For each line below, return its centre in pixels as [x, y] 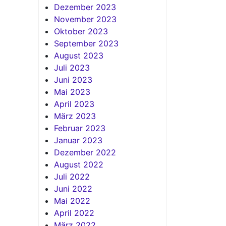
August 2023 [79, 56]
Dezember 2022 [85, 153]
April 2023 [74, 104]
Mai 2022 [72, 201]
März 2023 [75, 116]
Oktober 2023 [81, 32]
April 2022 [74, 213]
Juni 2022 [73, 189]
